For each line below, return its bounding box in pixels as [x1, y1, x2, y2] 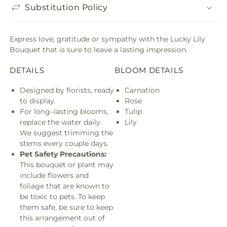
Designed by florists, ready [20, 85, 114, 95]
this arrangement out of [20, 213, 105, 222]
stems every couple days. [20, 138, 108, 148]
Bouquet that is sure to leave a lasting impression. [10, 45, 187, 54]
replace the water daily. [20, 117, 102, 127]
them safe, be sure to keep [20, 202, 113, 212]
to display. [20, 96, 56, 105]
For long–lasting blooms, [20, 106, 108, 116]
